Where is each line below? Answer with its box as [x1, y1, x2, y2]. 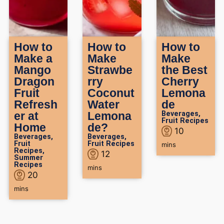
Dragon [14, 74, 54, 88]
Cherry [161, 74, 199, 88]
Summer [14, 153, 43, 162]
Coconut [87, 86, 135, 99]
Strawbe [87, 63, 133, 76]
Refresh [14, 97, 57, 111]
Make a [14, 51, 52, 65]
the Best [161, 63, 207, 76]
